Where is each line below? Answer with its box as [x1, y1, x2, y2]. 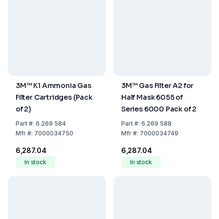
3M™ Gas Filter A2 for [121, 81, 194, 90]
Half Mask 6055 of [121, 93, 183, 102]
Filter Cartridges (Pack [16, 93, 92, 102]
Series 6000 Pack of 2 [121, 105, 197, 113]
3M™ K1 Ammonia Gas [16, 81, 91, 90]
